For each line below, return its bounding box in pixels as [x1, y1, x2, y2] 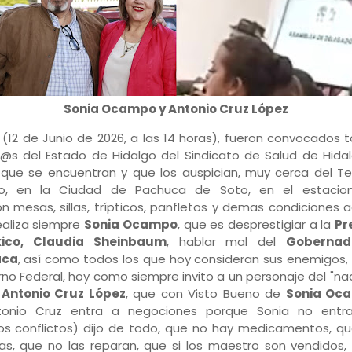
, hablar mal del [166, 233, 287, 250]
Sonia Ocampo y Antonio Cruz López [64, 101, 291, 117]
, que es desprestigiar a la [177, 216, 335, 233]
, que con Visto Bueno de [125, 285, 286, 302]
